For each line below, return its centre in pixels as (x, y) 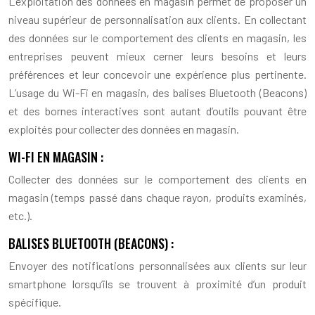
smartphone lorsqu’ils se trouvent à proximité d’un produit (157, 283)
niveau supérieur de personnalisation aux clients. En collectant (157, 19)
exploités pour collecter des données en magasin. (124, 129)
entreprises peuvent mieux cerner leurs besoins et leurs (157, 56)
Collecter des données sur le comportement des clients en (157, 179)
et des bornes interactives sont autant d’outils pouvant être (157, 110)
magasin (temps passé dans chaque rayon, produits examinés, (157, 197)
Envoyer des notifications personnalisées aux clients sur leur (157, 265)
